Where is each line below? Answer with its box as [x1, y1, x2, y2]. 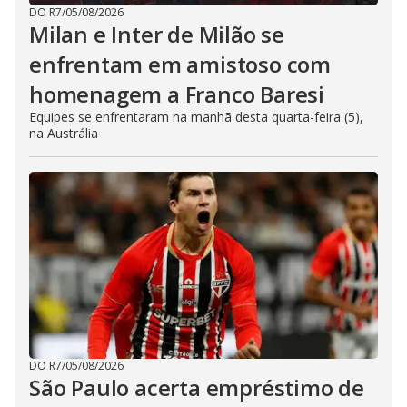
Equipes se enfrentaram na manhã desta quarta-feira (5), [29, 107, 363, 125]
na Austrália [29, 124, 98, 142]
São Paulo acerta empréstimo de [29, 372, 364, 402]
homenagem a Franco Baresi [29, 78, 324, 109]
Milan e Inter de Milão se [29, 18, 285, 49]
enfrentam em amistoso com [29, 48, 331, 79]
